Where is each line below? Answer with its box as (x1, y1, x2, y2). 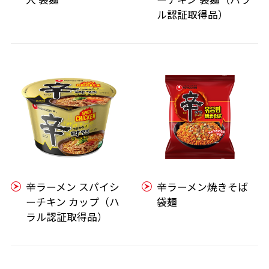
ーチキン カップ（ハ (26, 194, 120, 209)
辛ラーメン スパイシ (26, 179, 120, 194)
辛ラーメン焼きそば (157, 179, 249, 194)
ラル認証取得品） (26, 209, 108, 224)
